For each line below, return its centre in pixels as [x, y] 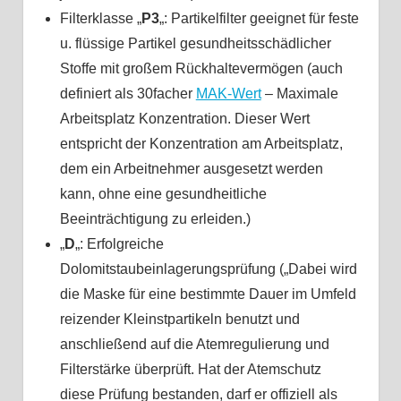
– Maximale [299, 93]
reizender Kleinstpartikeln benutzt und [179, 319]
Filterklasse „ [100, 18]
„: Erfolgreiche [119, 243]
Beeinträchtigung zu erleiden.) [155, 218]
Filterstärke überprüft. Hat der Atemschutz [190, 369]
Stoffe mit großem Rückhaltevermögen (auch [201, 68]
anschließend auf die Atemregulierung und [194, 344]
